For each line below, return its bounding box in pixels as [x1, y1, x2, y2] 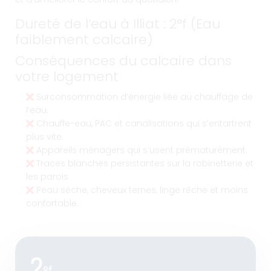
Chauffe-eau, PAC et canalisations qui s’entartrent [34, 117, 252, 130]
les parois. [26, 171, 70, 183]
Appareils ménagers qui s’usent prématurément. [34, 144, 247, 157]
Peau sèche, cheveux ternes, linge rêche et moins [34, 184, 248, 197]
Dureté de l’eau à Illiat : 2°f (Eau [15, 15, 220, 34]
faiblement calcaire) [15, 30, 153, 50]
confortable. [26, 197, 79, 210]
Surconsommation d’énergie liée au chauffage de [34, 91, 253, 103]
